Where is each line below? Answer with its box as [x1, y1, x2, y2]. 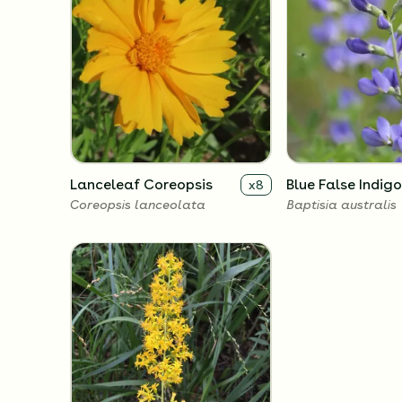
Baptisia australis [285, 197, 397, 212]
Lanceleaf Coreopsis [70, 175, 213, 193]
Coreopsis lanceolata [70, 197, 205, 212]
